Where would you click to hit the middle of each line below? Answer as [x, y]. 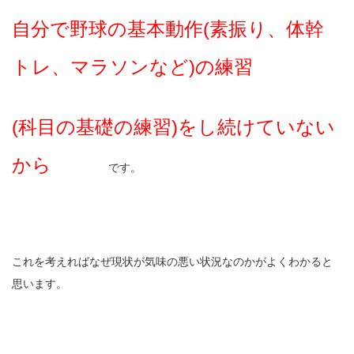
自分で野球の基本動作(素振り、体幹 [168, 29]
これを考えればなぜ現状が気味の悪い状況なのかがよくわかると [172, 262]
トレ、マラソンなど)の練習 [132, 67]
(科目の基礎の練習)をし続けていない [173, 127]
